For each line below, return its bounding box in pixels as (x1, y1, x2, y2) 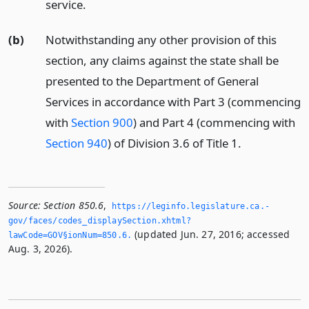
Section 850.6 (43, 198, 104, 212)
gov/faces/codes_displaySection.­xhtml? (8, 215, 191, 226)
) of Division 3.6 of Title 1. (107, 134, 241, 151)
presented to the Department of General (45, 72, 259, 89)
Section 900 (70, 114, 133, 130)
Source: (8, 198, 41, 212)
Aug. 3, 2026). (8, 241, 73, 255)
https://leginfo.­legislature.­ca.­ (111, 201, 270, 211)
